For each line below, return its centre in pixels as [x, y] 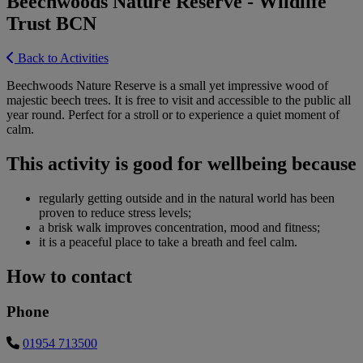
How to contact [69, 276]
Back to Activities [62, 58]
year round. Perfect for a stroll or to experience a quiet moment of [173, 114]
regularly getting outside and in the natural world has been [187, 198]
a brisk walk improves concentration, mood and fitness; [179, 227]
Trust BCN [51, 23]
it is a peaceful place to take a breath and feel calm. [168, 241]
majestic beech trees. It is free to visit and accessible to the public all [179, 100]
